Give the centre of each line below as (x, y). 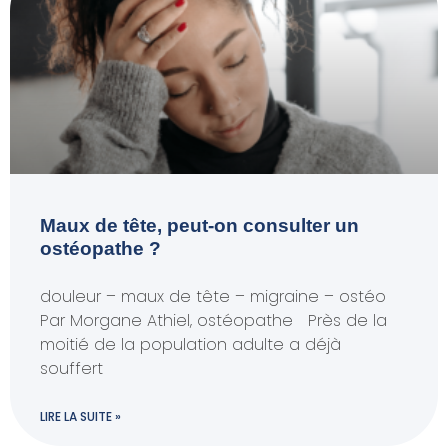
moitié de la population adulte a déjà (190, 344)
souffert (71, 368)
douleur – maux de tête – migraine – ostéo (213, 296)
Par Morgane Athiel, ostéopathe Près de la (213, 320)
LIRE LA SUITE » (80, 416)
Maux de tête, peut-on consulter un (199, 225)
